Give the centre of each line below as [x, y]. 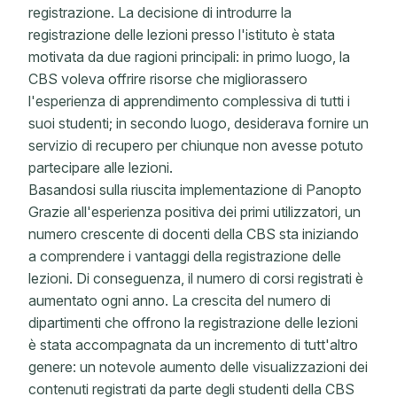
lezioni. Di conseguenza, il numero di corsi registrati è [196, 278]
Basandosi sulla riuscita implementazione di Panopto [195, 190]
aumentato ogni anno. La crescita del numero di [179, 300]
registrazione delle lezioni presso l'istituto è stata [182, 35]
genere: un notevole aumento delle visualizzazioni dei [198, 367]
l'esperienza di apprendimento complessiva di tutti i [189, 101]
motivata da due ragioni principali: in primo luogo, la [189, 57]
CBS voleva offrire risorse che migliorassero [168, 79]
